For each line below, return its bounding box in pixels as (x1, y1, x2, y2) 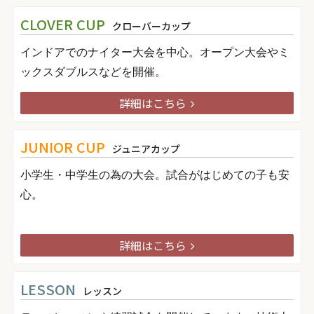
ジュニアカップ (111, 142, 180, 156)
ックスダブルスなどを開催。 (20, 64, 166, 78)
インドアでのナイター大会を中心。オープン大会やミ (20, 45, 289, 59)
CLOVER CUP (20, 14, 105, 34)
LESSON (20, 279, 76, 299)
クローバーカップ (111, 19, 191, 33)
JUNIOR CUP (20, 137, 105, 157)
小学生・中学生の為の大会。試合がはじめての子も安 (20, 168, 289, 182)
